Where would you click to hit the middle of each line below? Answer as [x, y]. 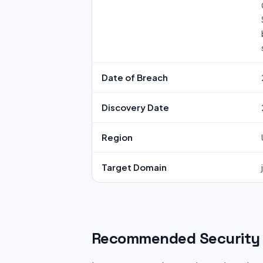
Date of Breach [135, 77]
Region [117, 137]
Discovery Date [135, 107]
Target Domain [134, 167]
